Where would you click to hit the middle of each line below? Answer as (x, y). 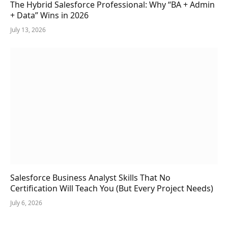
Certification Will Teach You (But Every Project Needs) (112, 189)
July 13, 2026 (28, 30)
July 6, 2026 (26, 203)
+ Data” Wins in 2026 (49, 15)
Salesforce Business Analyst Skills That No (90, 178)
